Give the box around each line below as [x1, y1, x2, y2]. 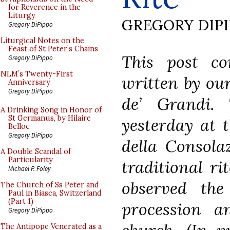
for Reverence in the [8, 3, 81, 12]
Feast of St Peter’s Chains [8, 44, 98, 53]
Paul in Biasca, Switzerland [8, 188, 102, 198]
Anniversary [8, 78, 50, 87]
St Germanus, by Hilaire [8, 113, 91, 123]
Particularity [8, 155, 53, 164]
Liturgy [8, 11, 35, 20]
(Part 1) [8, 197, 33, 206]
